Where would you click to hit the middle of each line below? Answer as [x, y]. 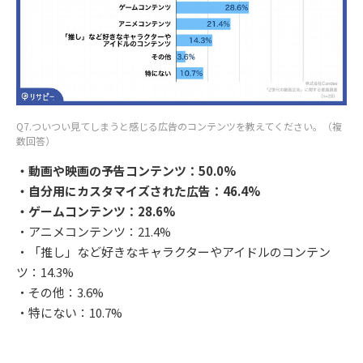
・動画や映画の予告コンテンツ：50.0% [126, 171]
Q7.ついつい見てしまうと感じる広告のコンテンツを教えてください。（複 [179, 126]
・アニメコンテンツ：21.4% [94, 232]
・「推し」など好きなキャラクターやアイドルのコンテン [173, 252]
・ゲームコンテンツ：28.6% [96, 211]
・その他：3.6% [60, 293]
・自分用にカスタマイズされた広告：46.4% [138, 191]
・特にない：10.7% [69, 313]
